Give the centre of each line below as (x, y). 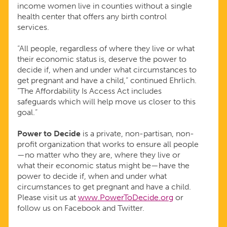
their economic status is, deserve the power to (102, 59)
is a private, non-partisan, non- (137, 134)
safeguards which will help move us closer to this (106, 102)
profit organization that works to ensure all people (108, 144)
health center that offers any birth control (92, 17)
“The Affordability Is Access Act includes (89, 91)
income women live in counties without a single (104, 6)
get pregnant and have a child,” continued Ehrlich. (107, 81)
